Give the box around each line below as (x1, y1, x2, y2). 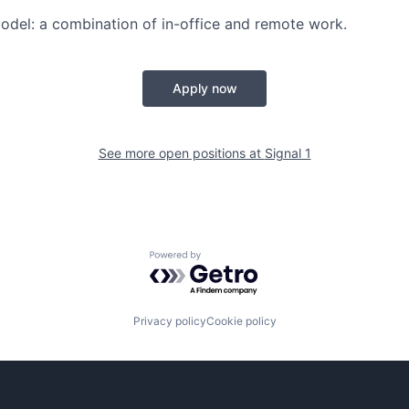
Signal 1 (264, 145, 311, 161)
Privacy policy (132, 314, 206, 328)
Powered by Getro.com (149, 250, 309, 269)
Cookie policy (205, 314, 277, 328)
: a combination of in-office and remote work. (31, 15, 347, 33)
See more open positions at (98, 145, 265, 161)
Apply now (172, 80, 237, 96)
